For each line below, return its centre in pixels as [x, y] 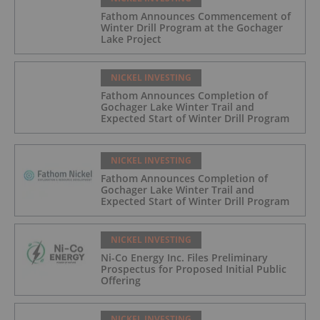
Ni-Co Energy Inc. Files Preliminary [184, 257]
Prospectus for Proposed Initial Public [194, 269]
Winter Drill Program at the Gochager [192, 27]
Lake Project [131, 39]
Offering [121, 280]
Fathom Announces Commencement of [196, 16]
